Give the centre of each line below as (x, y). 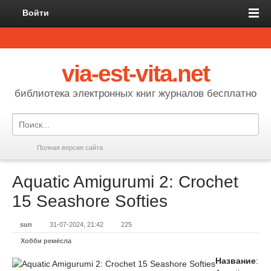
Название (236, 261)
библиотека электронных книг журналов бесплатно (135, 93)
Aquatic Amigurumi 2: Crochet (125, 182)
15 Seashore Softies (90, 201)
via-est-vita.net (135, 73)
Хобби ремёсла (46, 241)
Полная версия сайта (70, 148)
